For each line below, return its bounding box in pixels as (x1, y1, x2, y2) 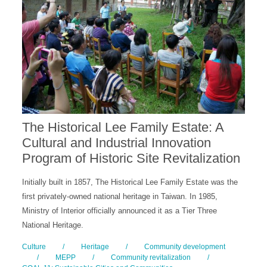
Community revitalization (111, 253, 191, 262)
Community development (144, 242, 226, 251)
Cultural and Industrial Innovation (22, 135, 212, 150)
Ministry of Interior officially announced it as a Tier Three (22, 206, 218, 215)
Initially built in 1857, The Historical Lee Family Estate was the (22, 177, 238, 187)
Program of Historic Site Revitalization (22, 150, 241, 166)
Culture (22, 242, 46, 251)
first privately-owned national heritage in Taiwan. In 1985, (22, 191, 218, 201)
